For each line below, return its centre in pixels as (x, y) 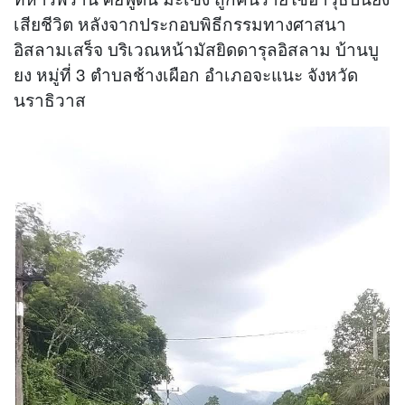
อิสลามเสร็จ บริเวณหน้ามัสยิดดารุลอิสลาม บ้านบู (196, 48)
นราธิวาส (50, 99)
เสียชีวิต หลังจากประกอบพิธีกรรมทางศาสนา (180, 23)
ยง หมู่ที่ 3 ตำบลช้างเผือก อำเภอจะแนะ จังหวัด (186, 73)
